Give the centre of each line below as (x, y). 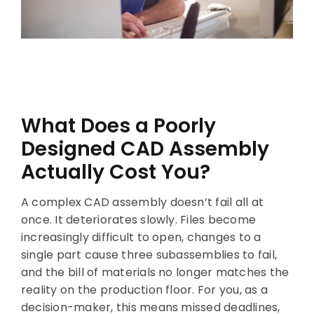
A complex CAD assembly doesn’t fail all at (142, 203)
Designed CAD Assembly (145, 149)
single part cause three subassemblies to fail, (149, 255)
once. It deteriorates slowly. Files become (138, 220)
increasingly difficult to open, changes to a (141, 238)
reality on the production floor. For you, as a (144, 290)
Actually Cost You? (115, 172)
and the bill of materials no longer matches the (155, 273)
